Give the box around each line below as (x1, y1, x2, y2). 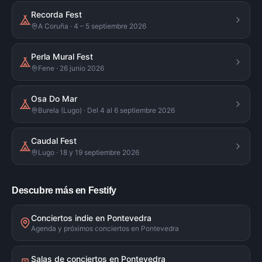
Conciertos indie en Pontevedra (31, 213, 151, 223)
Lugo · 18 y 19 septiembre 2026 (38, 148, 139, 157)
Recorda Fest (31, 9, 82, 19)
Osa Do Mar (31, 94, 77, 104)
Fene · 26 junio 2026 (38, 64, 104, 73)
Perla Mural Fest (31, 51, 93, 61)
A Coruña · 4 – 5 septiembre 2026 (38, 22, 146, 30)
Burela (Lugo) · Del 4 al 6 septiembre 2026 (38, 106, 175, 115)
